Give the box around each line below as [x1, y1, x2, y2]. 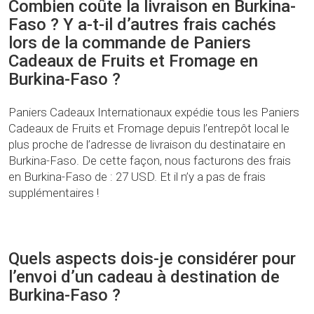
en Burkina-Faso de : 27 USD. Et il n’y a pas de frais [8, 170, 266, 184]
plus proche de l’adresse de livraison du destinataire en [8, 137, 285, 152]
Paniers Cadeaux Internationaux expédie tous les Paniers [8, 105, 299, 120]
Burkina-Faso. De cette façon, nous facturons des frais [8, 153, 291, 168]
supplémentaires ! [8, 186, 99, 200]
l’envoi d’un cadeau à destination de [8, 267, 280, 287]
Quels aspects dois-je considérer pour [8, 249, 296, 269]
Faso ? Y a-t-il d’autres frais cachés [8, 15, 276, 35]
